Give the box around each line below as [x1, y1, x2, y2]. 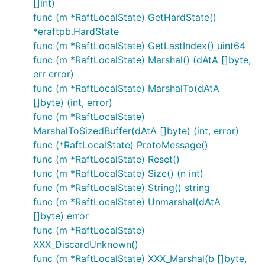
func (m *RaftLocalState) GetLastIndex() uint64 [33, 40, 245, 51]
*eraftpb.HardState [33, 25, 119, 37]
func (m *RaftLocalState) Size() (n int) [33, 167, 203, 179]
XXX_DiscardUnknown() [33, 238, 138, 250]
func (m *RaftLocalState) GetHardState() [33, 11, 216, 23]
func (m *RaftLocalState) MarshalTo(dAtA [33, 82, 219, 94]
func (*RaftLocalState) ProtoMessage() [33, 139, 208, 151]
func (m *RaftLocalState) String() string [33, 182, 210, 193]
